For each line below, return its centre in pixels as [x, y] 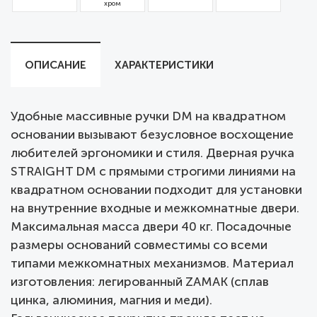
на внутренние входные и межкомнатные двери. [155, 209]
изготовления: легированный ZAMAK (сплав [140, 282]
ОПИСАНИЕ [56, 65]
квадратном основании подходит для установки [156, 190]
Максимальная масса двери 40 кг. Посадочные [151, 227]
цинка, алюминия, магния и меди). [111, 301]
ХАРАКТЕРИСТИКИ [164, 65]
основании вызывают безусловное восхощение [152, 135]
